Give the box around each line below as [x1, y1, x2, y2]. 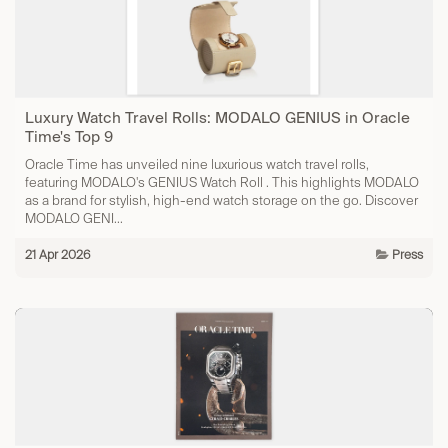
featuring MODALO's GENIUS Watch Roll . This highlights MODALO [25, 173, 419, 191]
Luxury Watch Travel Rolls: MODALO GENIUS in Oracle [25, 107, 410, 127]
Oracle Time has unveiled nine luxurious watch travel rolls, [25, 155, 369, 173]
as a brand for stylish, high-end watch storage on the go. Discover [25, 191, 418, 209]
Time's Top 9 [25, 126, 113, 146]
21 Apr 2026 [25, 246, 90, 262]
